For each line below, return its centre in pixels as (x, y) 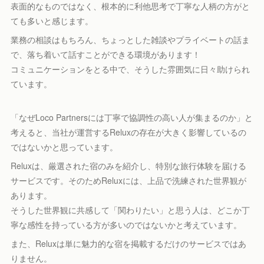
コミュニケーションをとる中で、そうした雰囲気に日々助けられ (131, 69)
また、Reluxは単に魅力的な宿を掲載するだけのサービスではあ (129, 243)
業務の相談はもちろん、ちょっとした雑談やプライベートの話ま (131, 39)
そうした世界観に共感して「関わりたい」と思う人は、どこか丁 (131, 210)
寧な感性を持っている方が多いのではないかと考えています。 (126, 225)
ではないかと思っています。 (65, 147)
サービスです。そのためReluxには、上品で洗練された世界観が (129, 180)
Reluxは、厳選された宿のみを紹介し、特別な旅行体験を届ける (129, 166)
